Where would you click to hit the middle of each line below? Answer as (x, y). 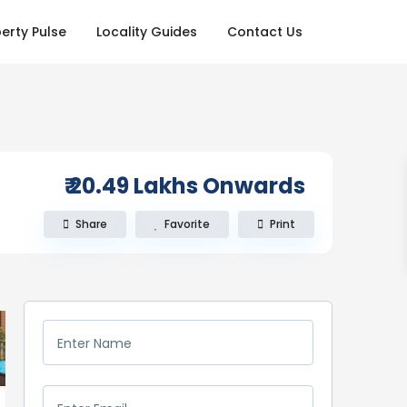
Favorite (187, 224)
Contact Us (265, 32)
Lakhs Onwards (219, 186)
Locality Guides (147, 32)
